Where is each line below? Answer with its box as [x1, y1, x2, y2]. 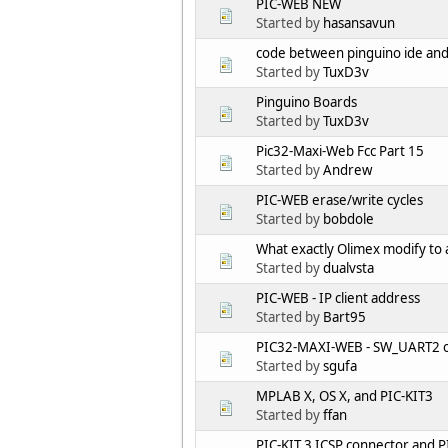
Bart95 [323, 308, 366, 327]
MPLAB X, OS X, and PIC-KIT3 [256, 387, 433, 406]
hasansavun [323, 14, 395, 33]
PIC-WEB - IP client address [256, 289, 420, 308]
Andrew [323, 161, 372, 180]
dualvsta [323, 259, 374, 278]
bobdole [323, 210, 374, 229]
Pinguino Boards [256, 93, 357, 112]
